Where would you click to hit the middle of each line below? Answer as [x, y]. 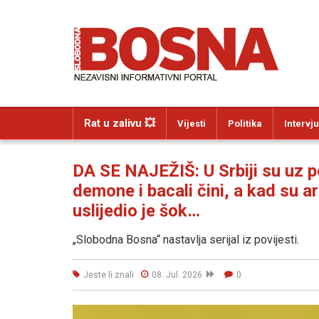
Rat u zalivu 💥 [120, 123]
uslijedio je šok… [136, 211]
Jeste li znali [109, 274]
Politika [245, 124]
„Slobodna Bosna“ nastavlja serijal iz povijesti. [186, 240]
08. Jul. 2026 [179, 274]
